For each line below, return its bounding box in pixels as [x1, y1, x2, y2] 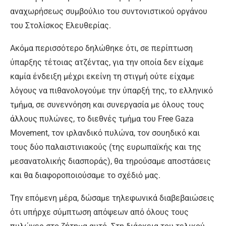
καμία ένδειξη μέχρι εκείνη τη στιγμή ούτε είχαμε [10, 72, 195, 81]
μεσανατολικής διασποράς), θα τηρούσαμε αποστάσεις [10, 156, 211, 166]
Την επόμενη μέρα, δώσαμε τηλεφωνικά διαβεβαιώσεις [10, 193, 214, 203]
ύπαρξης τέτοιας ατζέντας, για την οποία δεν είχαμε [10, 58, 204, 67]
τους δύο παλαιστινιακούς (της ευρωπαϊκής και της [10, 142, 201, 152]
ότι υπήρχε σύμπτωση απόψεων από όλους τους [10, 207, 189, 217]
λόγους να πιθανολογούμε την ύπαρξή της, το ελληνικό [10, 86, 213, 95]
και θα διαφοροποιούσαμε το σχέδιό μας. [10, 171, 160, 180]
